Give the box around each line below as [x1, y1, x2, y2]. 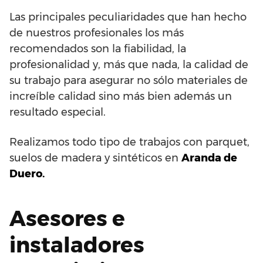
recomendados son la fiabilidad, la [9, 42, 186, 55]
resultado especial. [9, 105, 106, 119]
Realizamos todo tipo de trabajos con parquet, [9, 135, 249, 149]
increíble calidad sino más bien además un [9, 89, 232, 103]
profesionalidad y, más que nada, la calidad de [9, 58, 248, 71]
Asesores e [9, 205, 125, 231]
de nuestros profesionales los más [9, 26, 184, 39]
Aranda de [181, 151, 237, 164]
